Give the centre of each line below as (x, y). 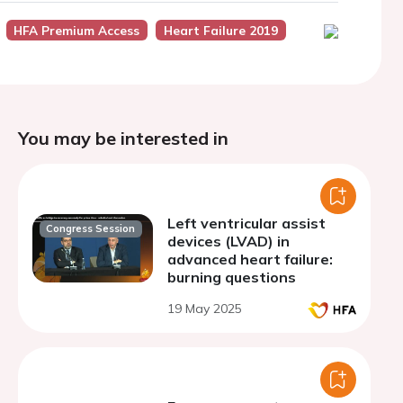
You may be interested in (123, 138)
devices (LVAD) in (228, 241)
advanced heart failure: (250, 259)
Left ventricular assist (246, 223)
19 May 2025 (205, 309)
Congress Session (91, 229)
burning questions (232, 277)
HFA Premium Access (77, 30)
